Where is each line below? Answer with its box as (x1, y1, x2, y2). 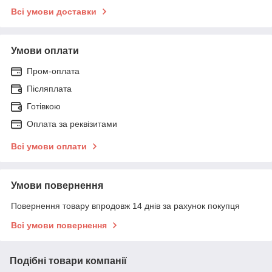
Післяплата (27, 83, 72, 93)
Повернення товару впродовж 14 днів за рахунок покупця (11, 200, 240, 211)
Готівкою (27, 101, 61, 111)
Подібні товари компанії (10, 255, 127, 266)
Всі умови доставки (11, 6, 97, 16)
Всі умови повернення (11, 220, 107, 230)
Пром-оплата (27, 66, 80, 76)
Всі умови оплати (11, 141, 87, 151)
